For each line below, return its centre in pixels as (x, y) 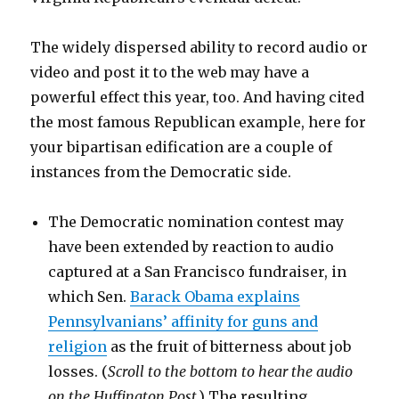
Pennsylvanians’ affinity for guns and (183, 322)
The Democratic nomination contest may (196, 222)
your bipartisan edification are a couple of (182, 147)
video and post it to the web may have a (170, 72)
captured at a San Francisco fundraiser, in (198, 272)
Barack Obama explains (216, 297)
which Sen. (90, 297)
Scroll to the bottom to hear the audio (231, 371)
